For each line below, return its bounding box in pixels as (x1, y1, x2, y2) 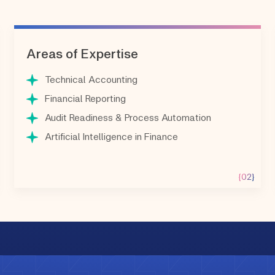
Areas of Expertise (26, 45, 139, 61)
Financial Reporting (45, 92, 126, 104)
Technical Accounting (45, 73, 138, 85)
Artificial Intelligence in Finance (45, 130, 179, 142)
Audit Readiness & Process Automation (45, 111, 212, 123)
